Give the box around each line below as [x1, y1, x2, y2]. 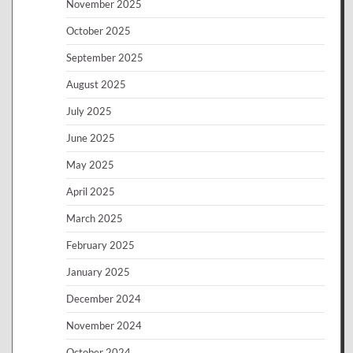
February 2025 [66, 239, 135, 251]
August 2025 [66, 78, 126, 91]
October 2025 [66, 24, 131, 37]
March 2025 [66, 212, 123, 225]
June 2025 [66, 132, 115, 144]
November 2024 [66, 319, 142, 332]
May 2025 [66, 158, 114, 171]
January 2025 [66, 266, 130, 278]
